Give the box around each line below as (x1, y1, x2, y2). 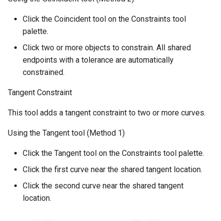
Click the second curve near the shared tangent (23, 181, 184, 191)
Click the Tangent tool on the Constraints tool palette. (23, 148, 204, 158)
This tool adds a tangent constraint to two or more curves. (8, 108, 206, 118)
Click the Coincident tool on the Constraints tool (23, 14, 186, 24)
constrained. (23, 68, 65, 77)
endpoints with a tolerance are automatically (23, 55, 174, 65)
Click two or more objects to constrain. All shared (23, 43, 191, 53)
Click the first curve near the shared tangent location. (23, 165, 202, 175)
